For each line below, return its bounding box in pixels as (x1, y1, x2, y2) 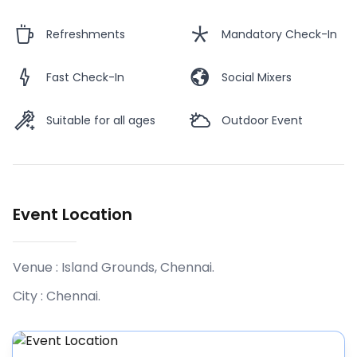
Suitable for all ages (46, 112, 155, 129)
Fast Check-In (46, 69, 124, 86)
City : (13, 287, 46, 306)
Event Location (13, 203, 132, 226)
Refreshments (46, 26, 125, 43)
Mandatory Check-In (222, 26, 337, 43)
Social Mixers (222, 69, 292, 86)
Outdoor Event (222, 112, 303, 129)
